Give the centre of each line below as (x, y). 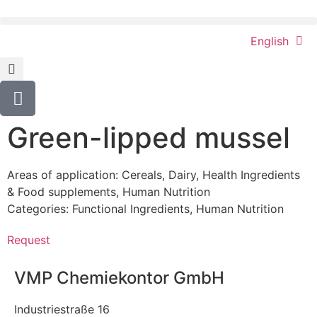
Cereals (142, 175)
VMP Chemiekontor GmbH (119, 278)
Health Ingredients (251, 175)
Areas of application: (64, 175)
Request (29, 240)
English (270, 41)
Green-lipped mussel (149, 138)
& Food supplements (62, 192)
